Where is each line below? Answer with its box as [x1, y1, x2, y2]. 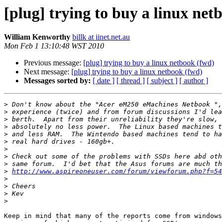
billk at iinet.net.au [72, 33, 130, 42]
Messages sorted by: [24, 76, 91, 85]
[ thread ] [116, 76, 145, 85]
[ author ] [179, 76, 208, 85]
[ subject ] [147, 76, 177, 85]
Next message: [24, 67, 71, 76]
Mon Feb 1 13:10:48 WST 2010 [4, 42, 104, 51]
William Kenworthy [4, 33, 70, 42]
